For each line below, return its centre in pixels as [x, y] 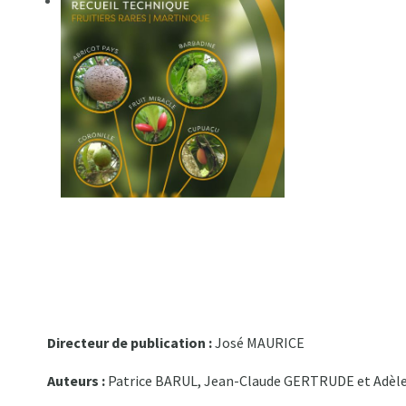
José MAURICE [258, 343]
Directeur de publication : [130, 343]
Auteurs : [77, 381]
